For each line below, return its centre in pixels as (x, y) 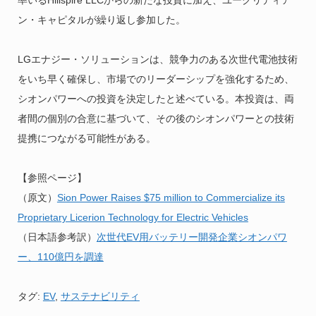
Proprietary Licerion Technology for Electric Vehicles (133, 218)
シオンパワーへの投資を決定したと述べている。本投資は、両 (156, 99)
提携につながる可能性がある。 (86, 139)
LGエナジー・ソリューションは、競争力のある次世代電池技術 (157, 60)
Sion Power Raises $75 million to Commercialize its (171, 198)
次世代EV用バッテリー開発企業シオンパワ (192, 237)
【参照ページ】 (52, 178)
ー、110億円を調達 (60, 257)
